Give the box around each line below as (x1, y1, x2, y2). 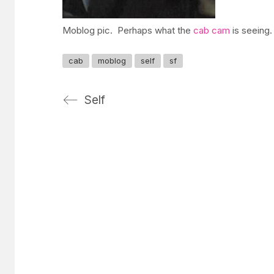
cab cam (193, 24, 230, 36)
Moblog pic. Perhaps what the (62, 24, 193, 36)
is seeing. (230, 24, 272, 36)
